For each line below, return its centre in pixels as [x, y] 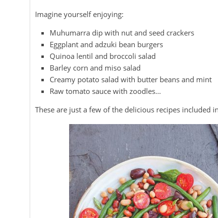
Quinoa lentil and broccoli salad [103, 56]
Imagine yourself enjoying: [79, 14]
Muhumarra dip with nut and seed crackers [122, 33]
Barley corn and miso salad [95, 68]
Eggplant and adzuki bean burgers [106, 44]
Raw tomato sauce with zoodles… [105, 91]
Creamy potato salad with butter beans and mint [131, 79]
